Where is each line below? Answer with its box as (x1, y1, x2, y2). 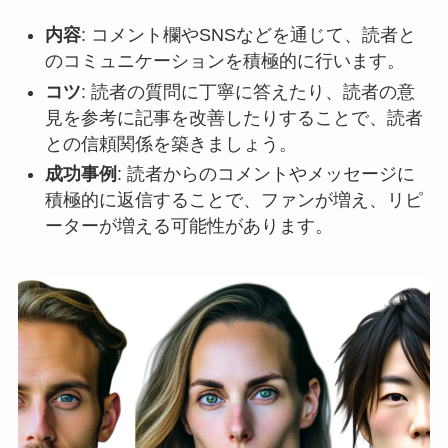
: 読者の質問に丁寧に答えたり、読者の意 (80, 81, 415, 102)
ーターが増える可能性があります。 (44, 216, 333, 237)
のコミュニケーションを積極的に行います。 (44, 51, 405, 72)
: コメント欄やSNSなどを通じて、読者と (80, 25, 416, 46)
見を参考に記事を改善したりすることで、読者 (44, 107, 423, 128)
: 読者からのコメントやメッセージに (116, 164, 415, 185)
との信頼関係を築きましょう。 (44, 133, 297, 154)
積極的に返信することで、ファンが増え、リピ (44, 190, 423, 211)
